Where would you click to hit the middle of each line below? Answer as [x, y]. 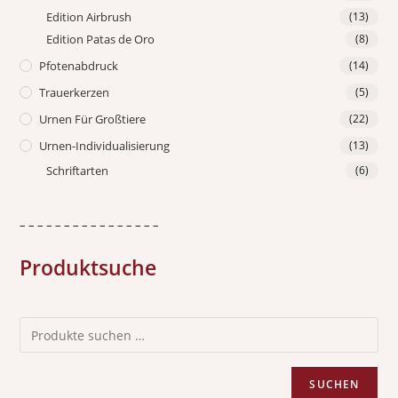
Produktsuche [88, 268]
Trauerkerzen [75, 93]
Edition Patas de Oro [101, 40]
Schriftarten [78, 171]
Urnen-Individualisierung [105, 146]
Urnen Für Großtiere [93, 119]
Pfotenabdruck [79, 66]
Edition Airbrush [89, 17]
